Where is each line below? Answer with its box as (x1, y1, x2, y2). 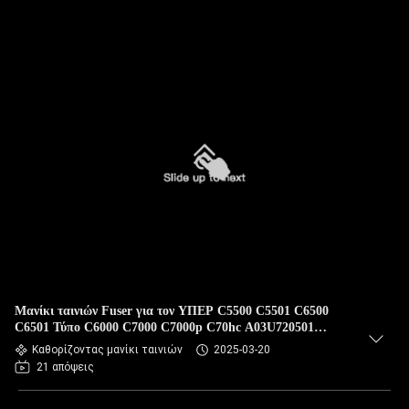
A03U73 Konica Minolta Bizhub (15, 337, 192, 351)
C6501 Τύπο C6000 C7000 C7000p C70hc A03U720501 (15, 320, 314, 334)
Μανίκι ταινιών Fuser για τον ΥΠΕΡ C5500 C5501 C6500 (15, 304, 329, 318)
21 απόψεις (37, 361, 94, 373)
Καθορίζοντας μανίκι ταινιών (32, 343, 183, 356)
